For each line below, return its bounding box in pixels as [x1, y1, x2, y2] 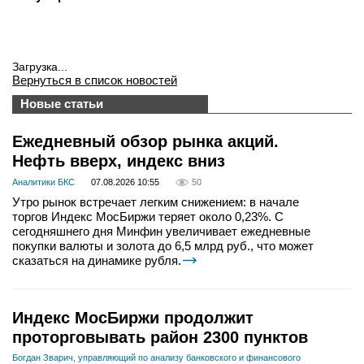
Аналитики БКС [12, 177, 75, 188]
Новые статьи [20, 97, 103, 110]
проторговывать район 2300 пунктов [12, 328, 308, 347]
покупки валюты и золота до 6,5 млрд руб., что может [12, 239, 314, 253]
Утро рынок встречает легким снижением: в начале [12, 195, 299, 210]
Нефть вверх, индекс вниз [12, 152, 225, 170]
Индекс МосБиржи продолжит [12, 309, 253, 327]
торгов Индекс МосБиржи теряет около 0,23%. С [12, 210, 284, 224]
